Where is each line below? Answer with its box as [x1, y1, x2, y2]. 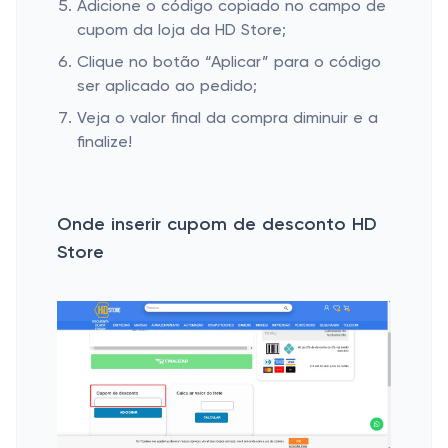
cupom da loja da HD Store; [77, 23, 286, 39]
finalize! [77, 135, 132, 151]
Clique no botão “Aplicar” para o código [77, 55, 381, 71]
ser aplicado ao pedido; [77, 79, 257, 95]
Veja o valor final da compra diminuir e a [77, 111, 378, 127]
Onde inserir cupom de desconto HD [57, 216, 377, 234]
